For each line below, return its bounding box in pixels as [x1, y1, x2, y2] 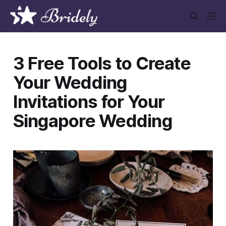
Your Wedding [13, 71, 127, 93]
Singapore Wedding [13, 109, 172, 131]
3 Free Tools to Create [13, 52, 191, 74]
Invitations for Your [13, 90, 165, 112]
